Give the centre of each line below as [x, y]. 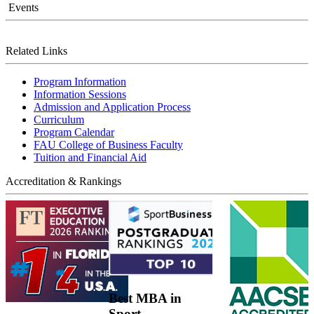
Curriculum [59, 119]
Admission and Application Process [112, 107]
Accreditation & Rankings [63, 181]
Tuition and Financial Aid [90, 157]
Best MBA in [145, 299]
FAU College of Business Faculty [108, 144]
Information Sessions [80, 94]
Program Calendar [74, 132]
